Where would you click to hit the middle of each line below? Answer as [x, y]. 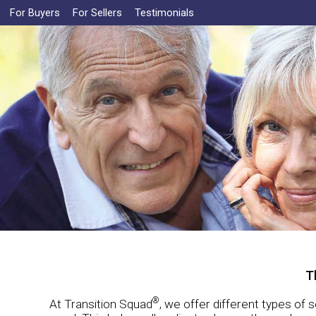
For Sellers [97, 13]
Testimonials [164, 13]
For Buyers [35, 13]
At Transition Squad [101, 304]
